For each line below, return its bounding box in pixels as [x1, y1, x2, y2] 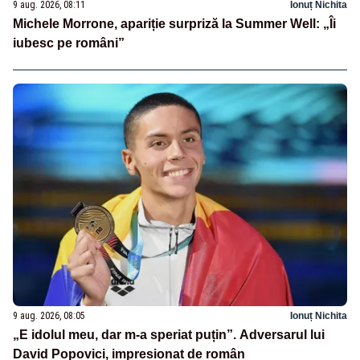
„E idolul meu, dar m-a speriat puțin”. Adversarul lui [13, 328, 325, 342]
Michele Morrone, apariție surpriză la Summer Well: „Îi [13, 17, 336, 31]
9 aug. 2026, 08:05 [13, 310, 85, 322]
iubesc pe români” [13, 36, 125, 51]
